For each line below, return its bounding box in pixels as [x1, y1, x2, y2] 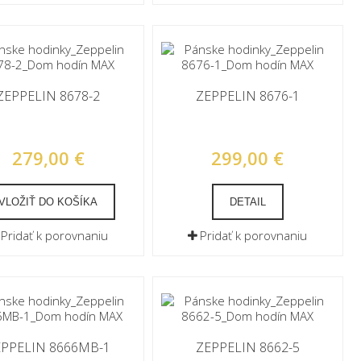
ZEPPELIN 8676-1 [195, 87, 300, 105]
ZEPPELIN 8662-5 [195, 338, 300, 356]
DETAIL [229, 196, 266, 208]
